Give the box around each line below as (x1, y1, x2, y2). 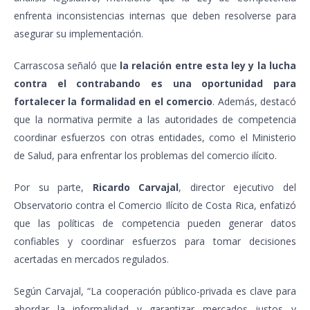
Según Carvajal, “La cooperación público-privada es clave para (14, 284, 296, 298)
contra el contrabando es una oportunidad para (14, 76, 296, 90)
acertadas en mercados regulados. (14, 252, 169, 266)
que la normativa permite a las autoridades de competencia (14, 112, 296, 126)
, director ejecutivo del (179, 180, 297, 194)
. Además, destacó (212, 94, 297, 108)
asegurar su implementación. (14, 26, 143, 40)
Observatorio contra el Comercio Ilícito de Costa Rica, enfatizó (14, 198, 296, 212)
